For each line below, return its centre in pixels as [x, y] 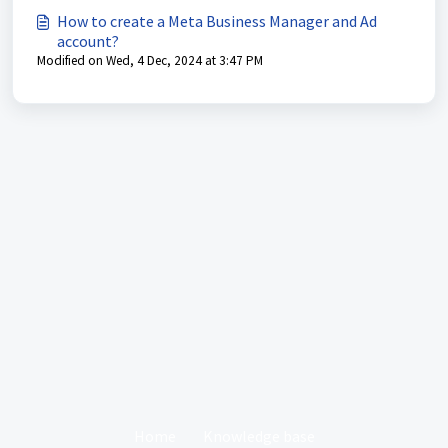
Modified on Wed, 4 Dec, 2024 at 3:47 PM [150, 60]
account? [88, 41]
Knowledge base [258, 436]
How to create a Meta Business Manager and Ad [217, 21]
